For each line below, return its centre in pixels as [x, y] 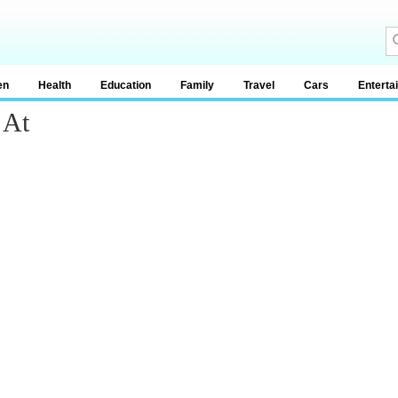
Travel [259, 85]
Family [197, 85]
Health [55, 85]
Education [126, 85]
